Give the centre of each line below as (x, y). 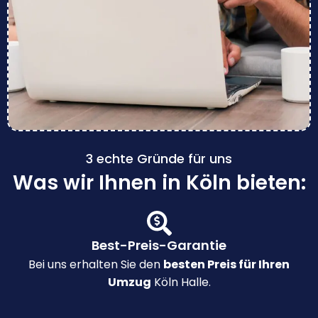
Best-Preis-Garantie (159, 246)
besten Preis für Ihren (226, 265)
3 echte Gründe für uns (159, 159)
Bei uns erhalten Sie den (96, 265)
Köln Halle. (181, 283)
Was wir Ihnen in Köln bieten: (159, 183)
